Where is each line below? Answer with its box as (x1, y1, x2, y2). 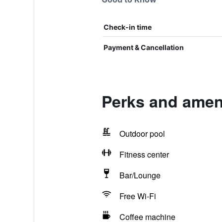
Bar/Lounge (119, 169, 161, 181)
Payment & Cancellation (103, 43, 184, 52)
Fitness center (119, 149, 169, 160)
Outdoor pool (119, 128, 165, 139)
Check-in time (103, 23, 152, 31)
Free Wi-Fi (119, 190, 156, 202)
